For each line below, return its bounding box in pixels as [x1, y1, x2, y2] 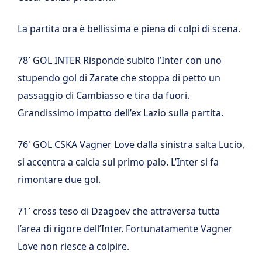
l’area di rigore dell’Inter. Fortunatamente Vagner [18, 222, 233, 235]
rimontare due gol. [18, 173, 101, 186]
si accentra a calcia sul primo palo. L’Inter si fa [18, 156, 219, 168]
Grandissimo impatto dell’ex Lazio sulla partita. [18, 106, 223, 119]
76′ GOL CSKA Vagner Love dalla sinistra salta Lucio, [18, 138, 244, 151]
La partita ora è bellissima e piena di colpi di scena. [18, 22, 240, 35]
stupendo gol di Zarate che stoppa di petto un [18, 71, 220, 84]
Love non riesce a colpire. [18, 240, 129, 253]
